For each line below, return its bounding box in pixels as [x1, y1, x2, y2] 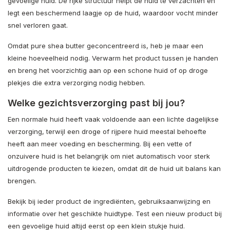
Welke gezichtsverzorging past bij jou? [8, 97, 185, 108]
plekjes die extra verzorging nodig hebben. [8, 78, 145, 87]
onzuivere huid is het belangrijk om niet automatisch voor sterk [8, 151, 210, 160]
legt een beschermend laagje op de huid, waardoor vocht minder [8, 8, 218, 17]
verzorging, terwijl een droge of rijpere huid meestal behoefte [8, 127, 206, 136]
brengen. [8, 176, 36, 185]
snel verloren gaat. [8, 21, 68, 29]
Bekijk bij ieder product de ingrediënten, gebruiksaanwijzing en [8, 197, 210, 205]
